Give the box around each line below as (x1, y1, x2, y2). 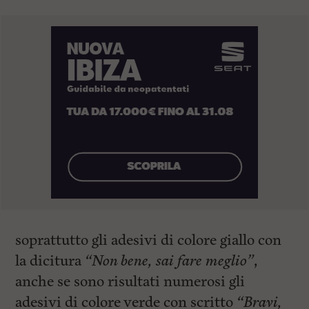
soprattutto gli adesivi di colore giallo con (15, 230, 282, 250)
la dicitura (15, 251, 82, 271)
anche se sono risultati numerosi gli (15, 272, 246, 292)
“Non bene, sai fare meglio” (81, 251, 255, 271)
